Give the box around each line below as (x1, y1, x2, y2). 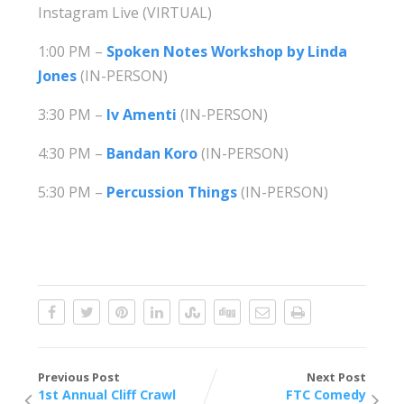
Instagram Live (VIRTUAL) (38, 2, 213, 23)
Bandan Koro (106, 142, 198, 163)
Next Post (306, 368, 366, 385)
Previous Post (38, 368, 121, 385)
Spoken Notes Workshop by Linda (106, 41, 348, 61)
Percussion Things (106, 181, 238, 202)
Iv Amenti (106, 104, 178, 124)
